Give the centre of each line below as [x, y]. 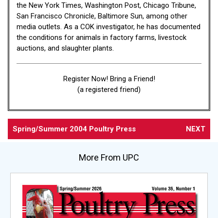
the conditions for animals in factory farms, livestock [101, 37]
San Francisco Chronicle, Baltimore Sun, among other [102, 16]
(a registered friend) [109, 89]
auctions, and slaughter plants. [65, 48]
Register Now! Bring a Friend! [109, 79]
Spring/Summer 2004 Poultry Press [74, 129]
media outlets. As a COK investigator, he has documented [109, 27]
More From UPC [109, 157]
